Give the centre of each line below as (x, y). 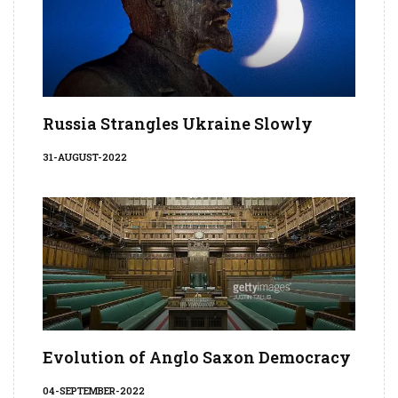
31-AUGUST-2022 (85, 157)
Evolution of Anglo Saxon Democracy (197, 358)
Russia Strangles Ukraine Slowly (178, 124)
